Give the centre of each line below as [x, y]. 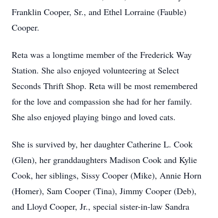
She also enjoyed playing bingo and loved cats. [94, 117]
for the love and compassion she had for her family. [102, 101]
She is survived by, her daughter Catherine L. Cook [102, 144]
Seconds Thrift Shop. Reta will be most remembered [105, 86]
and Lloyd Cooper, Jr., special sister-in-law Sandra [100, 206]
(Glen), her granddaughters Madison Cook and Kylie [104, 160]
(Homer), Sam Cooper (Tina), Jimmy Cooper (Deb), [104, 191]
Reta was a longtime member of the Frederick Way [102, 54]
